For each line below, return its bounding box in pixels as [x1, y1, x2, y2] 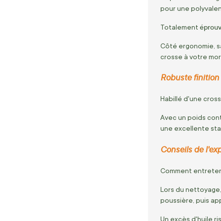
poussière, [160, 196, 194, 204]
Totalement [160, 23, 200, 31]
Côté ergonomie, [160, 41, 215, 50]
